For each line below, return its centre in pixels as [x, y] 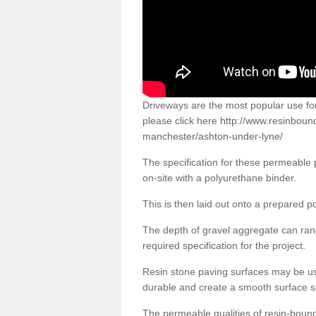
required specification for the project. [224, 245]
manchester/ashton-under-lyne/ [213, 136]
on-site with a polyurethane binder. [219, 177]
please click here [181, 120]
